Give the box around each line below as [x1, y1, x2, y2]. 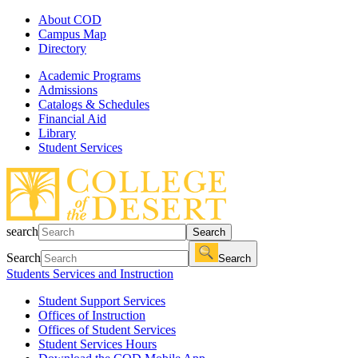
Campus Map [38, 27, 106, 41]
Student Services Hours [38, 337, 157, 351]
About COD [38, 13, 101, 26]
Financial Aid [38, 112, 106, 125]
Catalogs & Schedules [38, 97, 149, 111]
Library [38, 126, 76, 140]
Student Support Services [38, 294, 165, 308]
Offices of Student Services [38, 323, 176, 336]
